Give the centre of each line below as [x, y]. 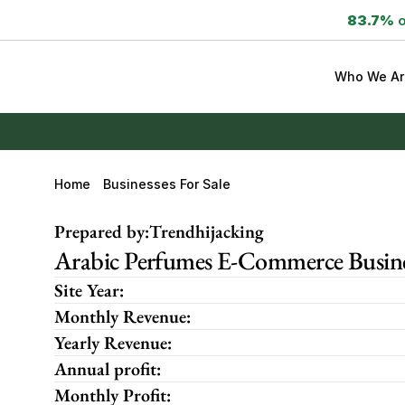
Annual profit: [108, 369]
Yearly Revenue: [113, 343]
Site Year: [89, 290]
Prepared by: [102, 231]
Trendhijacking [207, 231]
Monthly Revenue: [122, 316]
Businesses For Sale [167, 184]
